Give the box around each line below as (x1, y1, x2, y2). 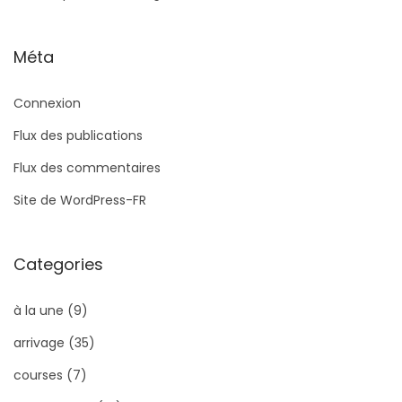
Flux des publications (13, 127, 143, 145)
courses (13, 366, 63, 385)
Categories (13, 253, 103, 276)
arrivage (13, 334, 65, 353)
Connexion (13, 94, 81, 113)
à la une (13, 301, 64, 320)
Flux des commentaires (13, 159, 161, 178)
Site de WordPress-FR (13, 191, 146, 210)
